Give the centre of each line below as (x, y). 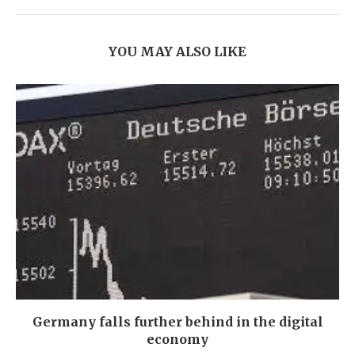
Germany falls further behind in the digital (177, 321)
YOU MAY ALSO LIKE (177, 51)
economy (177, 339)
